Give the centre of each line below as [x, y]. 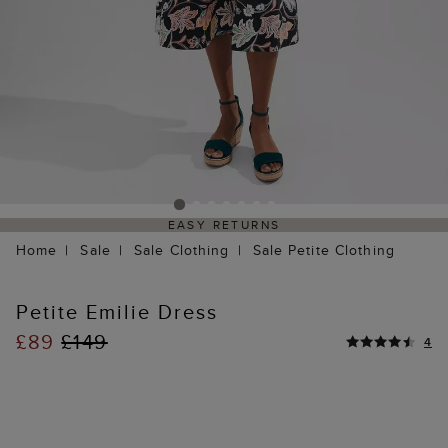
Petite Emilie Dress [117, 312]
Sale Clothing [181, 250]
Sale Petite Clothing [323, 250]
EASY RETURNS [224, 225]
